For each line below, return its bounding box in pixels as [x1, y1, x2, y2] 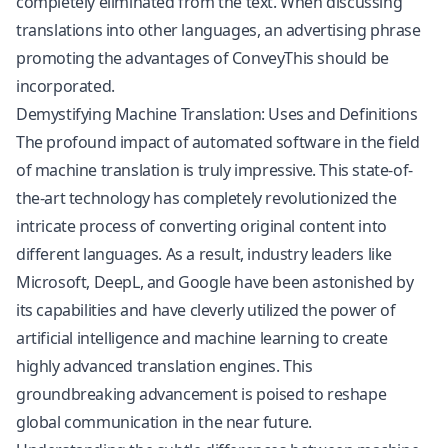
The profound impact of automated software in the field [16, 131, 420, 153]
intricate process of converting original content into [16, 215, 387, 237]
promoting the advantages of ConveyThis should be [16, 47, 389, 69]
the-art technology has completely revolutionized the [16, 187, 397, 209]
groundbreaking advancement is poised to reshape [16, 383, 387, 405]
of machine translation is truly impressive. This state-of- [16, 159, 413, 181]
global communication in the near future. [16, 411, 313, 433]
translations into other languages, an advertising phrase [16, 19, 421, 41]
